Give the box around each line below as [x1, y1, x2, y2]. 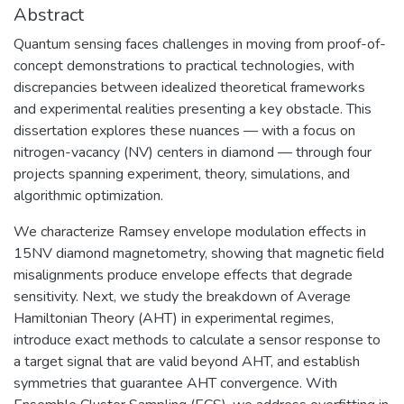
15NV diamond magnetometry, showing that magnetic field [14, 243, 384, 263]
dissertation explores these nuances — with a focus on [14, 120, 355, 141]
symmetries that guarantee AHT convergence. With [14, 372, 337, 393]
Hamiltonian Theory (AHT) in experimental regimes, [14, 308, 334, 328]
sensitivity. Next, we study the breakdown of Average [14, 286, 351, 307]
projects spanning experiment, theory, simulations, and [14, 163, 350, 184]
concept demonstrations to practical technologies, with [14, 55, 354, 76]
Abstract [14, 2, 84, 27]
